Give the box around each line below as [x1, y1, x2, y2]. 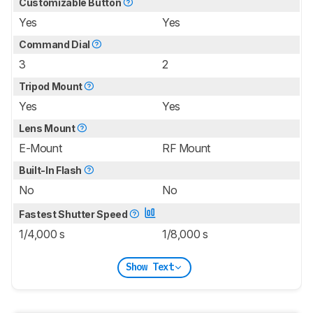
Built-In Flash [19, 163, 84, 176]
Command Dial [19, 38, 92, 50]
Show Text [125, 261, 174, 274]
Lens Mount [19, 122, 78, 134]
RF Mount [162, 140, 210, 155]
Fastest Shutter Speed [19, 208, 130, 220]
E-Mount [19, 140, 62, 155]
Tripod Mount [19, 80, 85, 92]
